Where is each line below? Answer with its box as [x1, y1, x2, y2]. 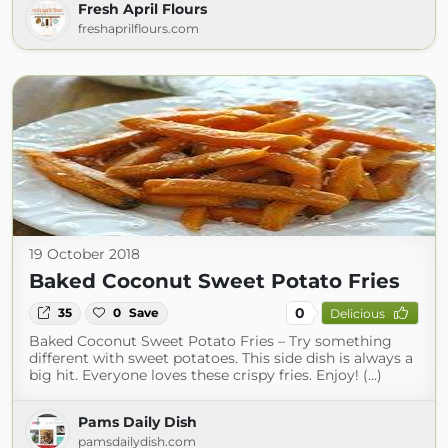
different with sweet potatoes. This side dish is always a [29, 349, 413, 368]
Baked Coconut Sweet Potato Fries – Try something [29, 332, 392, 351]
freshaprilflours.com [78, 21, 199, 37]
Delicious [329, 305, 385, 321]
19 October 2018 [29, 245, 140, 264]
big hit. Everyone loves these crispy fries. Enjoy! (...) [29, 366, 382, 385]
